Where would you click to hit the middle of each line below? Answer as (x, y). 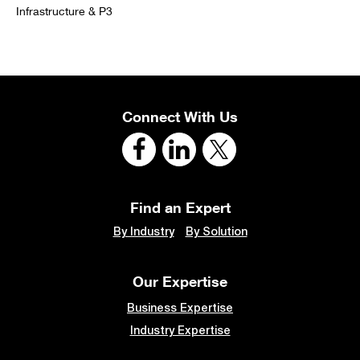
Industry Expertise (180, 330)
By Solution (216, 231)
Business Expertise (180, 308)
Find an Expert (180, 207)
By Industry (143, 231)
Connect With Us (180, 117)
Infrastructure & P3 (64, 11)
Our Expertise (180, 281)
